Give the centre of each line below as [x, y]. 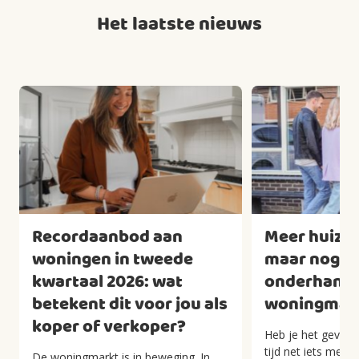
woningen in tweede [113, 260]
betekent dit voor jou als [130, 305]
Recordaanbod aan [107, 237]
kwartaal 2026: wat [107, 282]
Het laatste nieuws [179, 24]
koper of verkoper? [109, 327]
